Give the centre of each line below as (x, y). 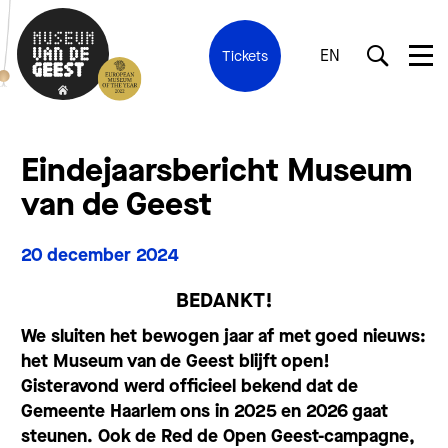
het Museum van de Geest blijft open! (175, 360)
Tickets (245, 56)
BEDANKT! (224, 300)
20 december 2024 (100, 255)
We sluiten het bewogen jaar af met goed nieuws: (223, 335)
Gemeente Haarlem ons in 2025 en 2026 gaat (204, 410)
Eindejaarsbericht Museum (216, 171)
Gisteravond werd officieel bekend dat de (189, 385)
